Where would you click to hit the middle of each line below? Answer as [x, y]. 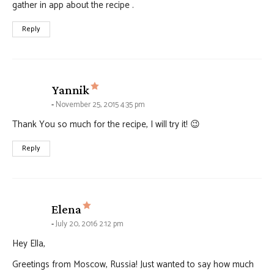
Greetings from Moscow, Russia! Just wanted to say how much [133, 265]
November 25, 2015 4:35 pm [100, 105]
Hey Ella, [29, 244]
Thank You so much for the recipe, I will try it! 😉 [106, 125]
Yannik [70, 90]
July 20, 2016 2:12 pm [90, 224]
